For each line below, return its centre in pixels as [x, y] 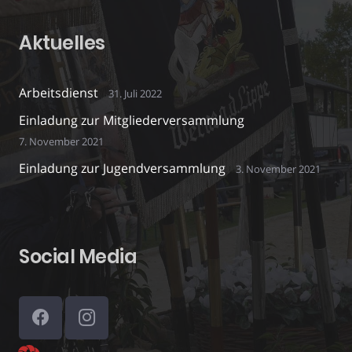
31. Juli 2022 [135, 93]
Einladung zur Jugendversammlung [122, 168]
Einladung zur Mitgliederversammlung [132, 120]
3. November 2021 [278, 169]
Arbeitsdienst [59, 92]
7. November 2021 [61, 141]
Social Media [78, 256]
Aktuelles [62, 42]
